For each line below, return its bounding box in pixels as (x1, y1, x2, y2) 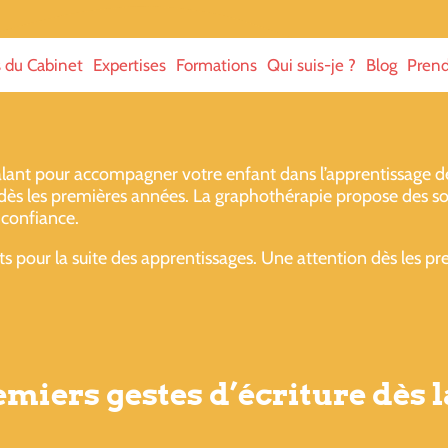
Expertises (92, 55, 166, 75)
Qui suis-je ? (266, 55, 356, 75)
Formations (175, 55, 257, 75)
